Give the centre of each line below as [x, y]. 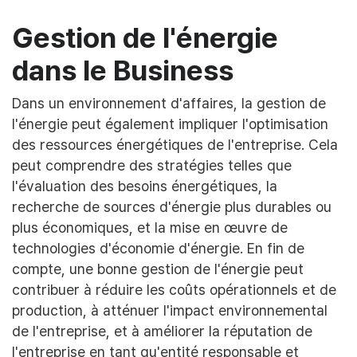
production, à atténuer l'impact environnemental [170, 311]
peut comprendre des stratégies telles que [152, 166]
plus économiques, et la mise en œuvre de [150, 228]
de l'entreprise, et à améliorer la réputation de [162, 331]
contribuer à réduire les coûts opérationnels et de [174, 290]
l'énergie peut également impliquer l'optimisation [170, 124]
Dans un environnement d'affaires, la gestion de [169, 104]
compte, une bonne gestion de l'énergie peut [158, 269]
